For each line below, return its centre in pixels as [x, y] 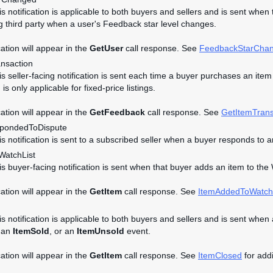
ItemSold [31, 231]
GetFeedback [117, 112]
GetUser [106, 48]
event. [137, 231]
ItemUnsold [101, 231]
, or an [63, 231]
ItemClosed [220, 255]
